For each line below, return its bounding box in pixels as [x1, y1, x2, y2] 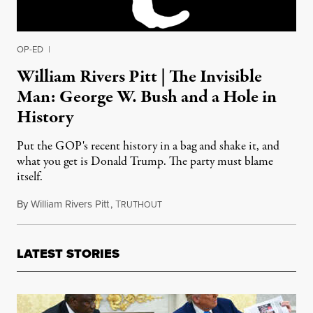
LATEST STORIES [17, 245, 119, 263]
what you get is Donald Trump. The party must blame [17, 153, 273, 171]
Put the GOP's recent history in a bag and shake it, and [17, 138, 279, 156]
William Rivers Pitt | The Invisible [17, 64, 262, 90]
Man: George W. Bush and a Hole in [17, 85, 277, 110]
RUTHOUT [121, 198, 162, 212]
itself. [17, 168, 43, 187]
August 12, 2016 [161, 196, 233, 212]
